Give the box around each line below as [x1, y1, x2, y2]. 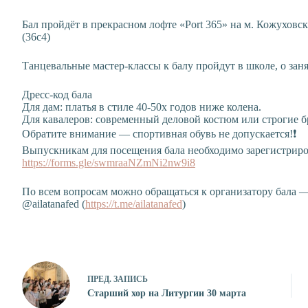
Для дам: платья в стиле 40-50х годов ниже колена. [22, 101, 261, 113]
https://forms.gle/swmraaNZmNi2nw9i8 [22, 157, 195, 168]
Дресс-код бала [22, 89, 92, 100]
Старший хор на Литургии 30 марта [87, 287, 246, 298]
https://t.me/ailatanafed [85, 198, 182, 210]
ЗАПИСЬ [113, 274, 148, 284]
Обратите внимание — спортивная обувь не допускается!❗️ [22, 128, 296, 140]
